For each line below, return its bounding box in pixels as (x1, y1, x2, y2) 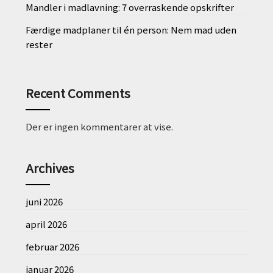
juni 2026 (26, 195, 63, 208)
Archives (26, 159, 75, 177)
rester (26, 38, 53, 51)
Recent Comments (26, 84, 131, 102)
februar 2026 (26, 240, 80, 253)
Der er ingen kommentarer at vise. (26, 120, 174, 133)
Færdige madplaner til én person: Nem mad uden (26, 23, 237, 37)
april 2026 (26, 218, 68, 231)
